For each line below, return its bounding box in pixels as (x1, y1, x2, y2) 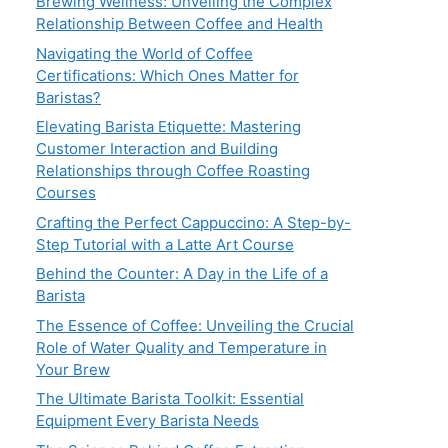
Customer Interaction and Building (36, 139, 278, 159)
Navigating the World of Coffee (36, 43, 253, 63)
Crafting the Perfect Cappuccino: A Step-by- (36, 212, 351, 232)
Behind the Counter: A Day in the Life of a (36, 264, 328, 284)
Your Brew (36, 359, 110, 379)
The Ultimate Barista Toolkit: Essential (36, 389, 304, 409)
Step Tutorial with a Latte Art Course (36, 234, 294, 254)
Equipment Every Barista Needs (36, 411, 259, 431)
